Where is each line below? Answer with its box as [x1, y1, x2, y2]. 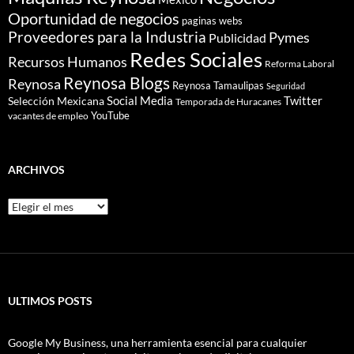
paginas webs [182, 13, 243, 27]
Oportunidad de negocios [8, 9, 179, 28]
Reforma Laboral [265, 58, 334, 69]
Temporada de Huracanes [175, 95, 281, 107]
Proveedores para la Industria [8, 28, 206, 46]
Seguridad [266, 80, 305, 91]
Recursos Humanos [8, 53, 127, 70]
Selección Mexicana [8, 93, 104, 107]
